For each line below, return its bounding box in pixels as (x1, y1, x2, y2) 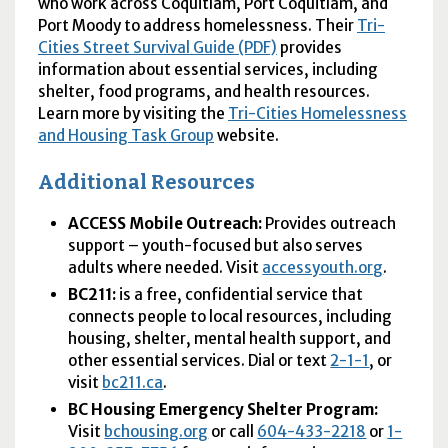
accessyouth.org (262, 257, 384, 277)
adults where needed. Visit (68, 257, 263, 277)
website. (213, 126, 279, 146)
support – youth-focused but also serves (68, 235, 364, 255)
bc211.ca (102, 372, 164, 392)
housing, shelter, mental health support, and (68, 328, 392, 348)
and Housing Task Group (37, 126, 214, 146)
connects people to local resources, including (68, 306, 393, 326)
